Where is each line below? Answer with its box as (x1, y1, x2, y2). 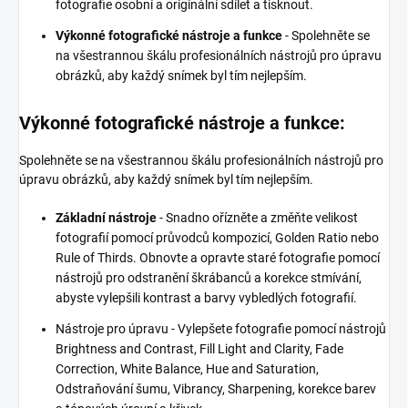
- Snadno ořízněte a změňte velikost (159, 210, 358, 226)
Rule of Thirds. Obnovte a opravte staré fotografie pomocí (56, 250, 380, 266)
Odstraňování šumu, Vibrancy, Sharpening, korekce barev (56, 382, 376, 397)
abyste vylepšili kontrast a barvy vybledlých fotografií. (56, 291, 360, 306)
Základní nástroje (56, 210, 159, 226)
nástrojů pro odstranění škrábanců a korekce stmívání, (56, 270, 362, 286)
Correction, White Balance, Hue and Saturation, (56, 362, 319, 377)
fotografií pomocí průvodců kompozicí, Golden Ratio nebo (56, 230, 379, 246)
